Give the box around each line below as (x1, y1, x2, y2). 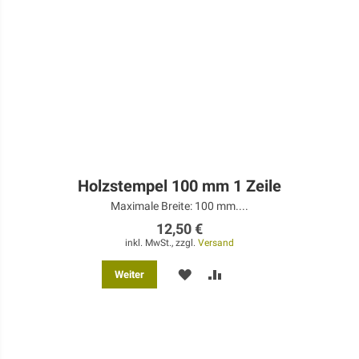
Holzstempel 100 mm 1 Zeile (78, 176, 281, 196)
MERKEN (191, 267, 240, 280)
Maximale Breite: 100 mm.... (111, 200, 248, 213)
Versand (198, 237, 234, 249)
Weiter (114, 268, 144, 281)
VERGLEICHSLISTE (221, 295, 328, 309)
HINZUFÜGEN (221, 323, 296, 337)
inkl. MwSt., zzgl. (125, 237, 198, 249)
